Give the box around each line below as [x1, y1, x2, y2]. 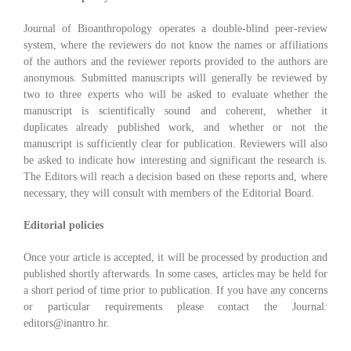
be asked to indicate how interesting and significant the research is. [23, 154, 328, 167]
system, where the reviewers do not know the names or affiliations [23, 39, 328, 52]
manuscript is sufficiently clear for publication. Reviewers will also [23, 138, 328, 150]
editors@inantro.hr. [23, 317, 110, 330]
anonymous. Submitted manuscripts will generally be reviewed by [23, 72, 328, 85]
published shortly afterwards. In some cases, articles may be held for [23, 268, 328, 280]
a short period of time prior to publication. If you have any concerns [23, 284, 328, 297]
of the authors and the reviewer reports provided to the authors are [23, 56, 328, 68]
